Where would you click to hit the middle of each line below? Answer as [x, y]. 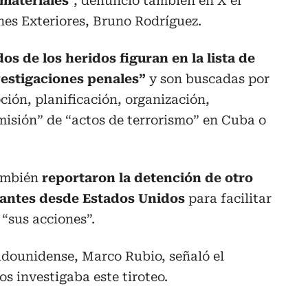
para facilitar [228, 198]
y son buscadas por [209, 78]
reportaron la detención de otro [147, 177]
